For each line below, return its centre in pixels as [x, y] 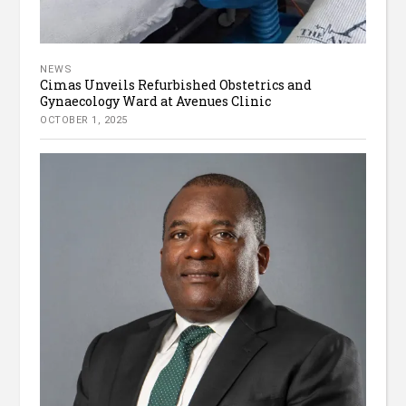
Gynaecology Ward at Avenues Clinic [156, 101]
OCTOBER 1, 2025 [84, 120]
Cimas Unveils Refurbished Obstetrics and [176, 84]
